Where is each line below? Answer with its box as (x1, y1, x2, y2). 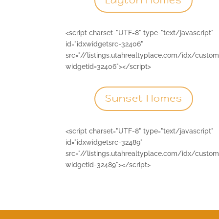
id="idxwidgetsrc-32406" (66, 40, 144, 48)
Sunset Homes (105, 92, 182, 105)
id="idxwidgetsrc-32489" (66, 138, 143, 146)
